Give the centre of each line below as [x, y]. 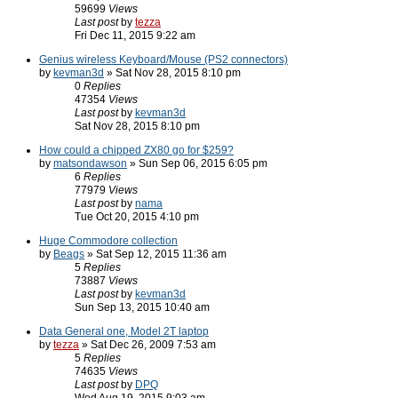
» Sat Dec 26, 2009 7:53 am [147, 345]
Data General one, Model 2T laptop [124, 331]
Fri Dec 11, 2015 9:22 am [135, 36]
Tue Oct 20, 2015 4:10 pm [137, 217]
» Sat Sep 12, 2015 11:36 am [155, 254]
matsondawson [90, 163]
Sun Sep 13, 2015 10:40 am [142, 307]
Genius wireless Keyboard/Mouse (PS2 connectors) [163, 60]
